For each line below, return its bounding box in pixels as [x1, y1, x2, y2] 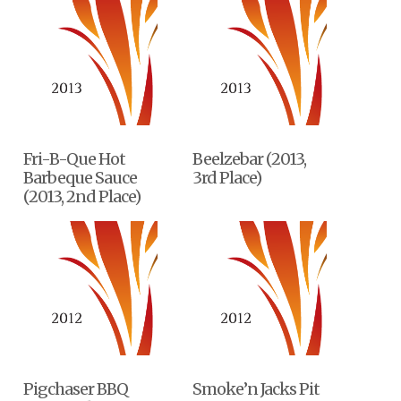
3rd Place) [192, 167, 262, 189]
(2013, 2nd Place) [23, 186, 141, 208]
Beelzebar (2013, [192, 149, 307, 170]
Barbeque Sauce [23, 167, 138, 189]
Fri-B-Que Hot [23, 149, 126, 170]
